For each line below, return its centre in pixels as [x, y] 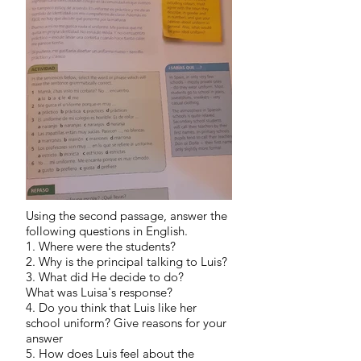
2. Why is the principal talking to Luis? [127, 261]
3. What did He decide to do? [105, 277]
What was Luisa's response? [99, 292]
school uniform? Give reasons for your [126, 323]
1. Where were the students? [101, 246]
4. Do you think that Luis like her [111, 307]
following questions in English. [107, 231]
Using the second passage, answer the [127, 216]
